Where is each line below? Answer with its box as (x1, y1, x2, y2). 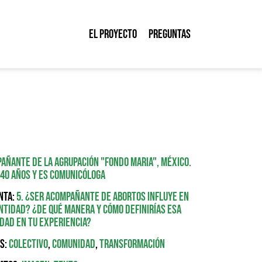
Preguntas (148, 26, 191, 42)
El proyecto (88, 26, 137, 42)
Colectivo (8, 237, 48, 252)
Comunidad (51, 237, 95, 252)
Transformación (99, 237, 165, 252)
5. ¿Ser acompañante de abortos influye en (16, 189, 189, 205)
